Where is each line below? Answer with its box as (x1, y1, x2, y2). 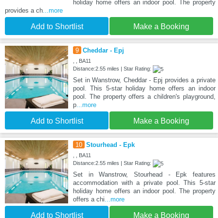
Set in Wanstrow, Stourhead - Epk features (73, 170, 216, 178)
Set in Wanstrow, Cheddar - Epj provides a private (73, 76, 216, 84)
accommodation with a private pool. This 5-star (73, 179, 216, 186)
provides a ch (5, 6, 43, 14)
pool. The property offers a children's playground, (73, 92, 216, 100)
